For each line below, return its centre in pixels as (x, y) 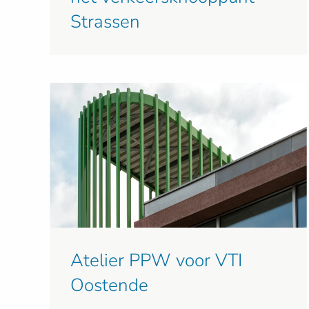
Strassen (105, 22)
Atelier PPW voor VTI (156, 261)
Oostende (109, 286)
